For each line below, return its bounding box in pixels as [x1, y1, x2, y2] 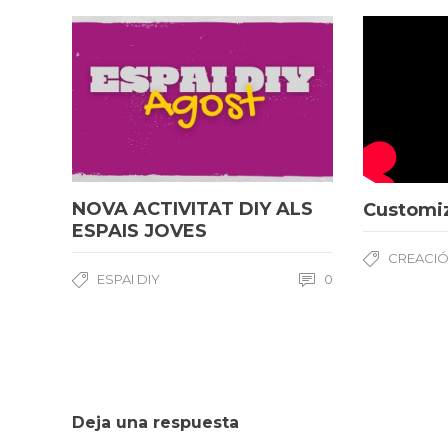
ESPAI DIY [97, 271, 160, 288]
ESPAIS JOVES [72, 220, 207, 243]
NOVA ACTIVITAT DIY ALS [72, 198, 313, 221]
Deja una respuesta [72, 413, 239, 433]
